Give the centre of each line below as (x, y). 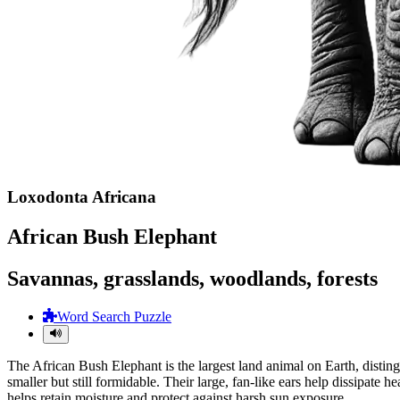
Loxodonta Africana (82, 196)
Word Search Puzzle (114, 317)
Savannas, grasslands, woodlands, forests (192, 278)
